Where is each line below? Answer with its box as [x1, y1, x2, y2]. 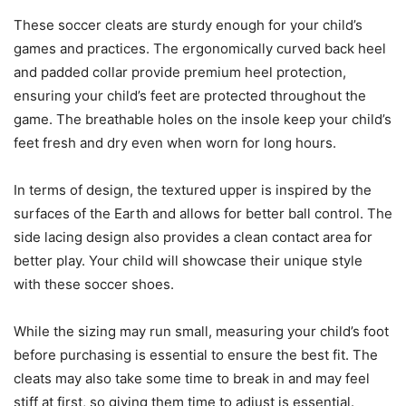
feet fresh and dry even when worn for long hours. [14, 134, 336, 152]
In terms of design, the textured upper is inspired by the [14, 181, 372, 199]
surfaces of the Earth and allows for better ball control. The [14, 205, 392, 223]
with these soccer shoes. [14, 275, 174, 294]
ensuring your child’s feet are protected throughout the [14, 87, 366, 105]
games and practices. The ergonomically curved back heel [14, 40, 386, 58]
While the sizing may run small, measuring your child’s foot [14, 323, 389, 341]
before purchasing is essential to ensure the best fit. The [14, 346, 378, 364]
